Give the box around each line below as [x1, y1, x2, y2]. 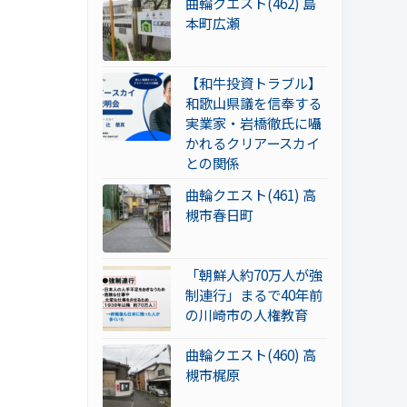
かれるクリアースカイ [185, 133, 320, 154]
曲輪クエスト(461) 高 [185, 184, 316, 205]
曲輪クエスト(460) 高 [185, 344, 316, 365]
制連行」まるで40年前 [185, 284, 323, 305]
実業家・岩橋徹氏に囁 [185, 113, 322, 134]
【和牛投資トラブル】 [185, 73, 322, 94]
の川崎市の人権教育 [185, 304, 308, 325]
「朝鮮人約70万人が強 [185, 264, 323, 285]
